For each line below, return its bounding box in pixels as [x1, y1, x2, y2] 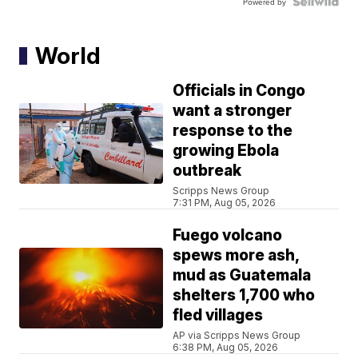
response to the [173, 121, 293, 141]
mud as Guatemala [173, 266, 312, 285]
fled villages [173, 306, 264, 325]
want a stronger [173, 101, 292, 121]
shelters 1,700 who [173, 286, 316, 305]
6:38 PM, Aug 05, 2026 [173, 341, 279, 354]
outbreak [173, 161, 242, 181]
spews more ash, [173, 246, 300, 265]
